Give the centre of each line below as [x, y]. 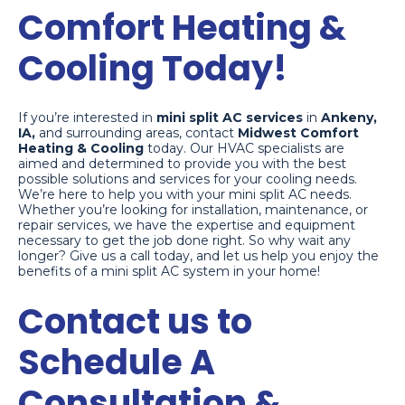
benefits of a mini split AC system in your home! [169, 271]
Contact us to [135, 321]
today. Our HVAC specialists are [246, 148]
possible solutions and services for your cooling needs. [188, 179]
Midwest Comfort [298, 132]
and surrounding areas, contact [138, 132]
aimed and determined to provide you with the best [182, 163]
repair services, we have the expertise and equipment [187, 225]
